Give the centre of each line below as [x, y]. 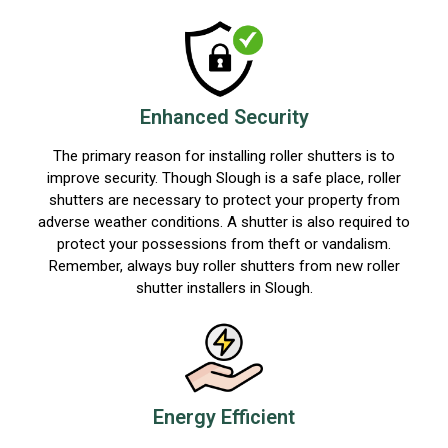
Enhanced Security [224, 117]
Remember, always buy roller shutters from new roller [224, 266]
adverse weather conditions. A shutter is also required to [224, 222]
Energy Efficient [224, 417]
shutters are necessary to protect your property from [224, 200]
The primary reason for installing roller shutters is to [224, 156]
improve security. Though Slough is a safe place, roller [224, 178]
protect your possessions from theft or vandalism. [224, 244]
